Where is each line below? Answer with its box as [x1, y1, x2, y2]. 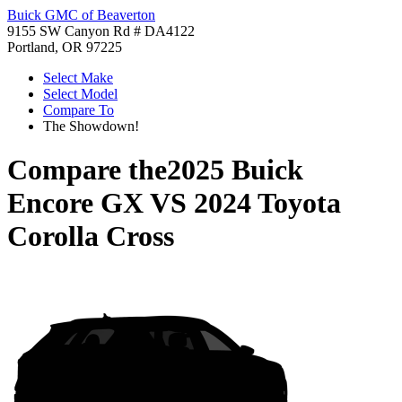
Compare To [43, 102, 114, 118]
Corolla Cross [7, 220, 174, 253]
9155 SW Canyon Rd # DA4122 [7, 23, 195, 39]
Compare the [7, 153, 167, 187]
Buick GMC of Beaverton [7, 7, 155, 22]
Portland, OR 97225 [7, 39, 122, 55]
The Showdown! [43, 118, 139, 134]
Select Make [43, 70, 113, 85]
